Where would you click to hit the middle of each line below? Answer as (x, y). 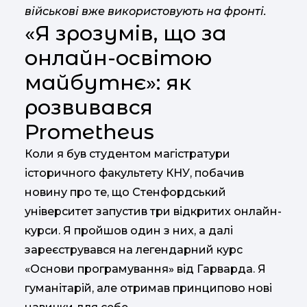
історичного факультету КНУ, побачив (134, 173)
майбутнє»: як (108, 83)
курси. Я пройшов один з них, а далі (129, 231)
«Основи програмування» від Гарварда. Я (145, 269)
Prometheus (89, 132)
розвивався (89, 107)
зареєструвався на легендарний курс (134, 250)
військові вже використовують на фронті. (146, 11)
